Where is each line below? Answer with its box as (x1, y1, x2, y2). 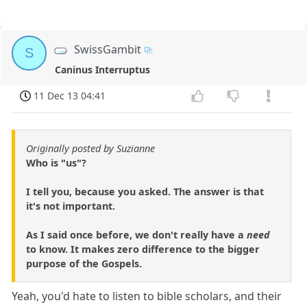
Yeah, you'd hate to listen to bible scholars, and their (12, 288, 282, 304)
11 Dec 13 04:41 (34, 89, 106, 103)
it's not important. (26, 199, 115, 212)
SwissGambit (74, 42, 142, 58)
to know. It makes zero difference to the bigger (26, 242, 260, 256)
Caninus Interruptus (55, 63, 151, 77)
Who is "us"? (26, 156, 86, 169)
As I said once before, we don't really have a (26, 228, 247, 241)
